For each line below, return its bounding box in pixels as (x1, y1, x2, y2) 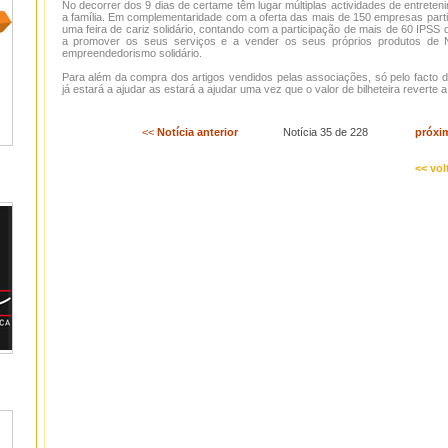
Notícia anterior (157, 126, 238, 138)
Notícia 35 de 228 (238, 126, 368, 138)
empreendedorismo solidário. (61, 47, 202, 59)
